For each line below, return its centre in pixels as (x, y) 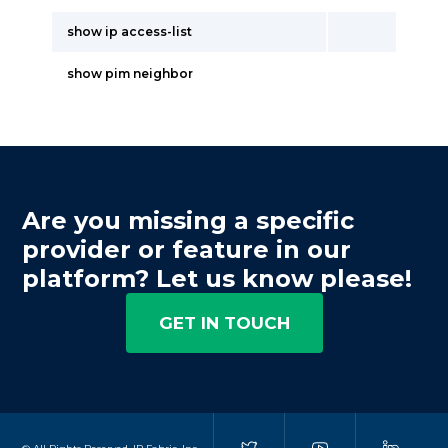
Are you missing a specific (188, 220)
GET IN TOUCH (224, 323)
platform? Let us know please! (217, 278)
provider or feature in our (187, 249)
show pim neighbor (130, 73)
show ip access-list (129, 31)
